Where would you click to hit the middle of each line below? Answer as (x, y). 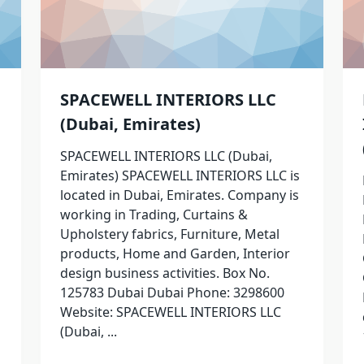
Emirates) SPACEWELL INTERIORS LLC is (180, 176)
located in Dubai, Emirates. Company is (179, 195)
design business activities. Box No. (165, 273)
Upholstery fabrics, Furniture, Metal (169, 234)
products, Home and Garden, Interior (175, 254)
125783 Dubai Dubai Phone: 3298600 (172, 293)
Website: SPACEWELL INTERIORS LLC (170, 312)
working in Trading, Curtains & (154, 215)
